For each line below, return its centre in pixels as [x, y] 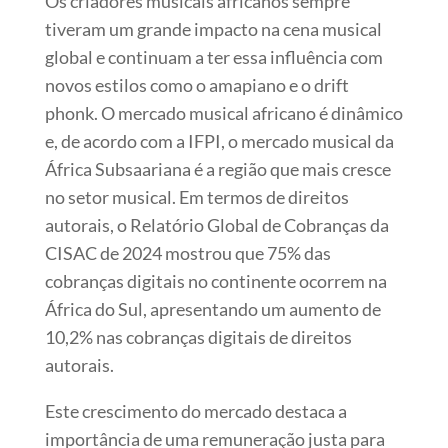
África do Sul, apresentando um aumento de [212, 308]
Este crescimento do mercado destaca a [195, 410]
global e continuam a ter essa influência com [213, 56]
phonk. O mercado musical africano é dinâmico [223, 112]
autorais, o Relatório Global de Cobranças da [216, 224]
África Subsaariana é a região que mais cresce [217, 168]
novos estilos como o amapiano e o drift [196, 84]
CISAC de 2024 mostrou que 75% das [187, 252]
